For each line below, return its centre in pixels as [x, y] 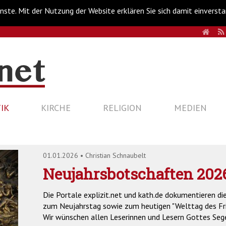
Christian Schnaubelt [116, 155]
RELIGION [122, 108]
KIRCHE [56, 108]
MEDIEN [190, 108]
